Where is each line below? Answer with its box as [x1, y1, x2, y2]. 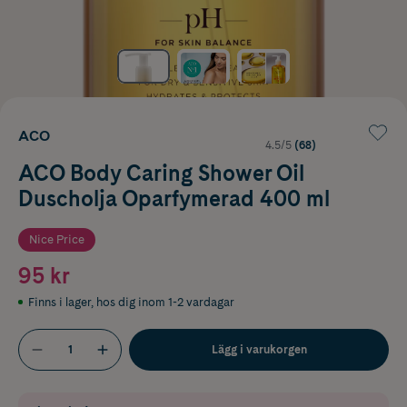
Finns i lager [28, 294, 91, 309]
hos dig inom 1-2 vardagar [96, 294, 234, 309]
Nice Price [29, 232, 84, 246]
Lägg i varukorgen [211, 342, 307, 356]
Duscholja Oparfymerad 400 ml [18, 184, 330, 212]
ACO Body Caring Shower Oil [18, 159, 304, 186]
